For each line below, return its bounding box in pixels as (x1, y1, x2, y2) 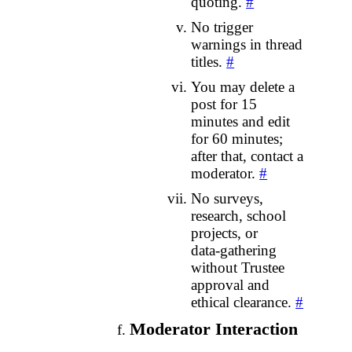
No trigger (191, 19, 254, 36)
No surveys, (191, 190, 264, 207)
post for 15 (191, 96, 258, 113)
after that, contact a (191, 148, 304, 165)
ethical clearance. (191, 294, 296, 311)
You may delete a (191, 79, 295, 96)
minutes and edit (191, 113, 291, 130)
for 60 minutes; (191, 130, 284, 148)
